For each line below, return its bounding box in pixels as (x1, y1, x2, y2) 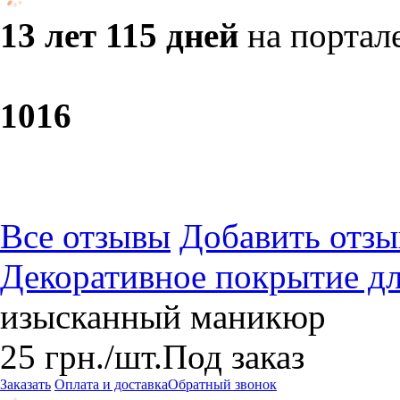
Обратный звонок (168, 377, 277, 392)
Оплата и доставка (54, 377, 168, 392)
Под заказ (162, 337, 304, 376)
